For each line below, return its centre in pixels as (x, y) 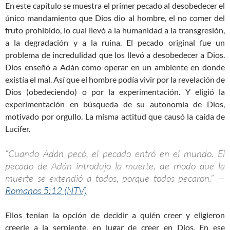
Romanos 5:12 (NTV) (46, 191)
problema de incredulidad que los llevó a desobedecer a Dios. (115, 55)
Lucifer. (18, 129)
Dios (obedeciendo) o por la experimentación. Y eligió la (115, 92)
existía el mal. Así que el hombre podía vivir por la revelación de (115, 80)
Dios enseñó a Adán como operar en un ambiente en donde (115, 67)
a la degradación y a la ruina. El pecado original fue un (115, 43)
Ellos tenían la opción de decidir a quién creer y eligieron (115, 215)
